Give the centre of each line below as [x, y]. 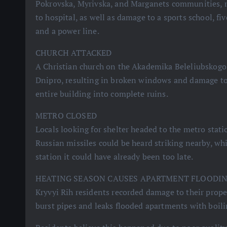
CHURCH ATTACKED [74, 53]
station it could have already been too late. [115, 157]
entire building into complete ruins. [102, 94]
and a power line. [67, 31]
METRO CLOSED [66, 116]
